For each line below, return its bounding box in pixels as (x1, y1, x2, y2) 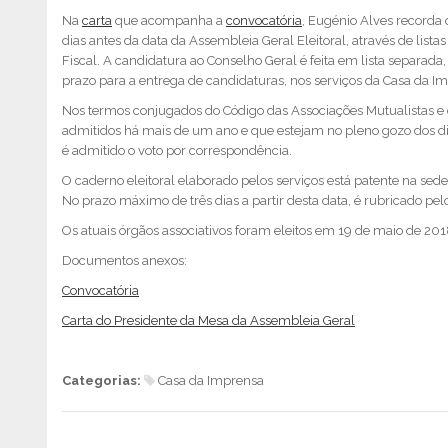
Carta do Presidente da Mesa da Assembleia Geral (62, 313, 355, 328)
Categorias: (62, 373, 144, 388)
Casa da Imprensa (155, 373, 270, 388)
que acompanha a (112, 13, 226, 28)
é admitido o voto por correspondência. (62, 143, 292, 158)
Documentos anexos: (62, 253, 187, 268)
